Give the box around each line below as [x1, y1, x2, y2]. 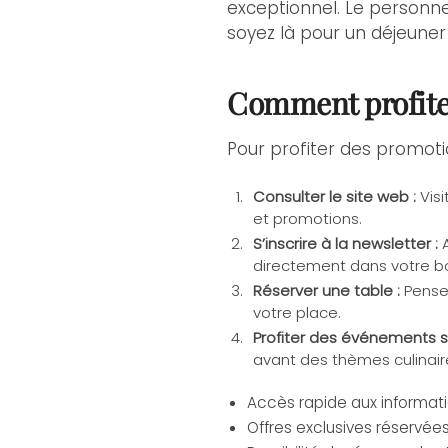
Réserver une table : [253, 280, 401, 302]
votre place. [253, 302, 342, 324]
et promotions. [253, 208, 363, 230]
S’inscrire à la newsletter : [253, 233, 439, 255]
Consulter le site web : [253, 186, 417, 208]
